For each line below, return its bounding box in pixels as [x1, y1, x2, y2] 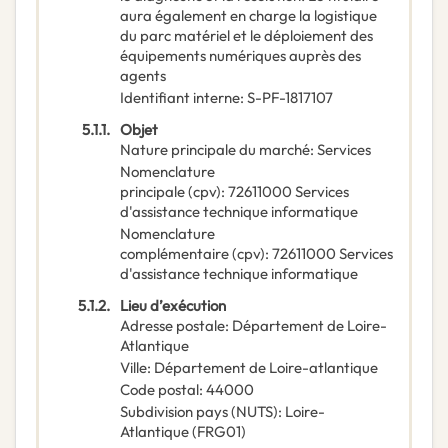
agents [120, 66, 166, 86]
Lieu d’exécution [120, 296, 226, 316]
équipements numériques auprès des [120, 46, 361, 66]
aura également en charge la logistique [120, 6, 377, 26]
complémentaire [120, 244, 229, 264]
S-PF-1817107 [247, 88, 333, 108]
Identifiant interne [120, 88, 240, 108]
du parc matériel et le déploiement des [120, 26, 373, 46]
